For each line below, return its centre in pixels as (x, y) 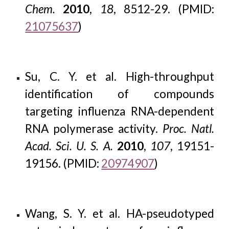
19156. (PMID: (63, 163)
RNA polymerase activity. (94, 129)
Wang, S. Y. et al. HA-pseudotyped (120, 213)
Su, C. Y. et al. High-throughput (120, 76)
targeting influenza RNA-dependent (120, 111)
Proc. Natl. (188, 129)
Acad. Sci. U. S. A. (71, 146)
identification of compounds (120, 94)
